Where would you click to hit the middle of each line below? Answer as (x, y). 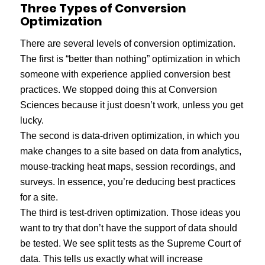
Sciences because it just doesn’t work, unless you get (131, 105)
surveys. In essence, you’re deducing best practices (127, 182)
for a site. (39, 197)
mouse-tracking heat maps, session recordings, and (127, 166)
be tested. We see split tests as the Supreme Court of (130, 243)
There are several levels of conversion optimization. (127, 43)
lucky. (32, 120)
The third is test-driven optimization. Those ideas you (130, 212)
